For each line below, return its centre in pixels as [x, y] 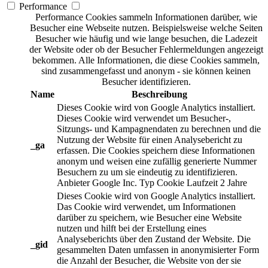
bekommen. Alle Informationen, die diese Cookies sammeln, [146, 60]
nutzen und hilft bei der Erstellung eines [132, 229]
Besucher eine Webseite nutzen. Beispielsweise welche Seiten [146, 28]
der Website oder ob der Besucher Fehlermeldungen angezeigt [146, 50]
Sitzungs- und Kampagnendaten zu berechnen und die [159, 129]
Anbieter [73, 183]
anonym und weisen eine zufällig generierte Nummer [157, 162]
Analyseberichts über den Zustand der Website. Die [154, 239]
